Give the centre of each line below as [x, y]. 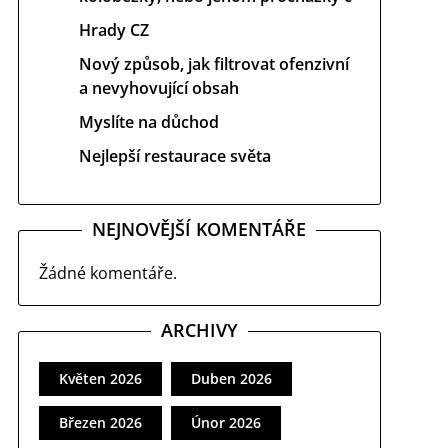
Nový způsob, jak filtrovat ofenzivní [213, 64]
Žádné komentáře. [107, 273]
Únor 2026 [225, 422]
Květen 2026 [100, 378]
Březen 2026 [100, 422]
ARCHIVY [199, 330]
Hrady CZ [113, 30]
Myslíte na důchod [148, 122]
